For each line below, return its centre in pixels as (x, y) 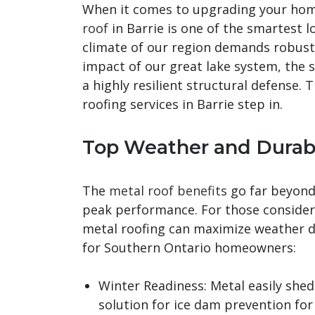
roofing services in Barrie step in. (182, 104)
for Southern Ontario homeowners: (189, 247)
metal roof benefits (168, 190)
